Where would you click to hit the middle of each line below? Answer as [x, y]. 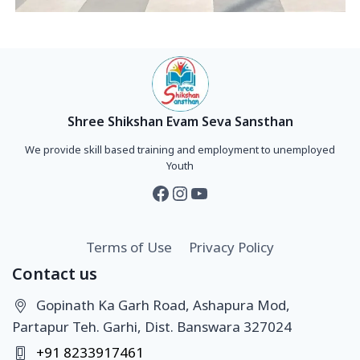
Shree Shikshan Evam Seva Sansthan [180, 122]
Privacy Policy [231, 247]
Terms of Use [129, 247]
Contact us [55, 274]
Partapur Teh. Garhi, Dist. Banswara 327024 [152, 327]
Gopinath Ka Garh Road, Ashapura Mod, [163, 305]
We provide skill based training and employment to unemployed [180, 150]
